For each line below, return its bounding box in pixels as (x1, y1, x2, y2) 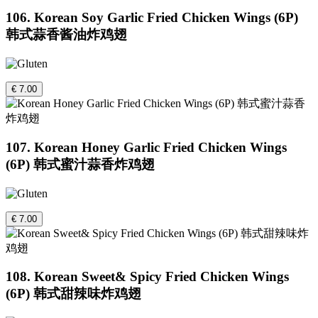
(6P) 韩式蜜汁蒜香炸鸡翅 (6, 156, 155, 172)
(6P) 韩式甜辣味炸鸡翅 (6, 286, 141, 302)
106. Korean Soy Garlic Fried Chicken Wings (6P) (6, 10, 298, 26)
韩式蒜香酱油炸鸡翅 (6, 27, 127, 43)
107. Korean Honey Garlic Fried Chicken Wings (6, 139, 287, 155)
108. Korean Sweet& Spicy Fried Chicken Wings (6, 269, 289, 285)
